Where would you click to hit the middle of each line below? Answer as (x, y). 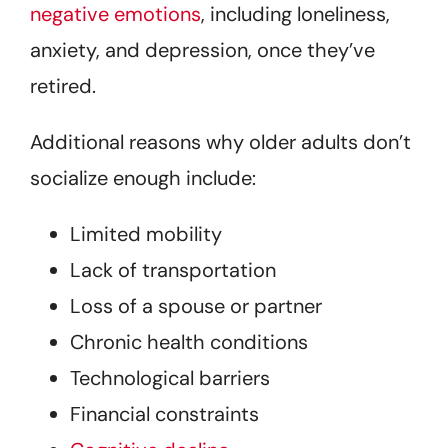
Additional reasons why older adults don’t (220, 141)
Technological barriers (170, 377)
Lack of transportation (173, 269)
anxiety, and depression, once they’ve (202, 49)
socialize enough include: (143, 177)
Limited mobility (146, 233)
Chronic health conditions (189, 341)
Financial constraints (164, 413)
